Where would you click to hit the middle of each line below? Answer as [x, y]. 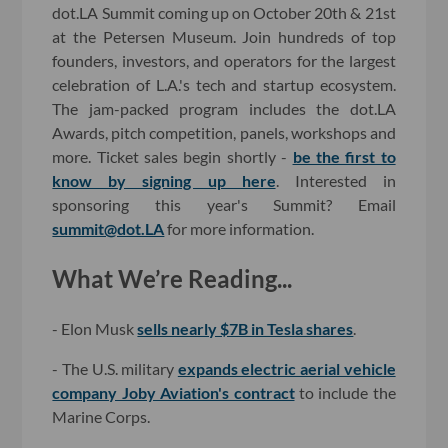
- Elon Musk [95, 328]
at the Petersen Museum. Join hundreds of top [224, 37]
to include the [345, 392]
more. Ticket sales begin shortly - [172, 157]
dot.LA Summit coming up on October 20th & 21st [224, 13]
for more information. [239, 229]
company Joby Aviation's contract [173, 392]
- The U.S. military [115, 368]
